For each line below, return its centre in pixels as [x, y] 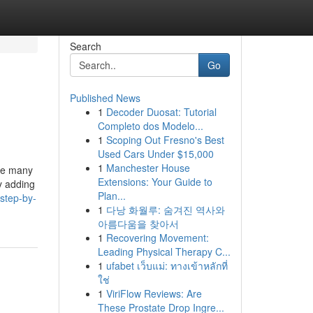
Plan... [111, 196]
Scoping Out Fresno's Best [165, 140]
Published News [105, 98]
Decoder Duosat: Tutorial [161, 112]
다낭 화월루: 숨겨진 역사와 [165, 210]
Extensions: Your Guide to [155, 182]
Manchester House [148, 168]
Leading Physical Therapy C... [164, 252]
